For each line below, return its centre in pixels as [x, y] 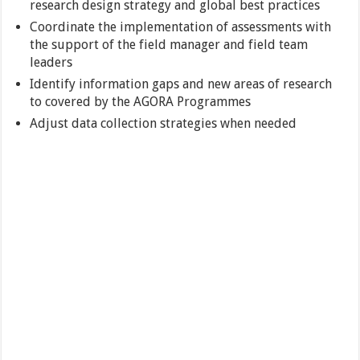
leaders [51, 63]
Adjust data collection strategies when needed [164, 124]
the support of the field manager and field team [169, 45]
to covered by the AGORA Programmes [141, 102]
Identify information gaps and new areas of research [181, 84]
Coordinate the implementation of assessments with [181, 27]
